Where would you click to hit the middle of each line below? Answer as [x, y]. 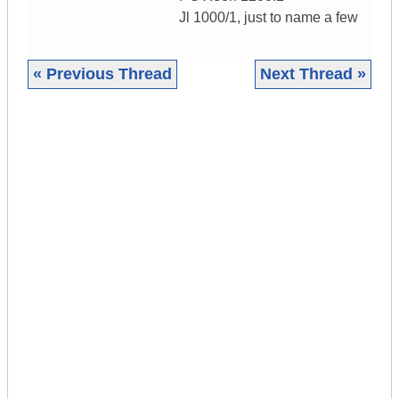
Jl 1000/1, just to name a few [269, 18]
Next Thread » [313, 74]
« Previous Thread [102, 74]
